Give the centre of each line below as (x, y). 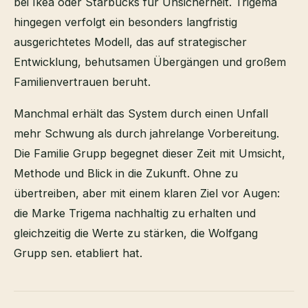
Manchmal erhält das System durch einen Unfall (141, 113)
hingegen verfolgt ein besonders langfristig (125, 22)
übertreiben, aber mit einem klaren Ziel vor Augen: (147, 193)
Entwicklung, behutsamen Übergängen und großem (150, 62)
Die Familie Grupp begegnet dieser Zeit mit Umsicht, (150, 153)
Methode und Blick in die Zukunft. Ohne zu (126, 173)
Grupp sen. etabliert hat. (78, 253)
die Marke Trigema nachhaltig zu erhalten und (135, 213)
